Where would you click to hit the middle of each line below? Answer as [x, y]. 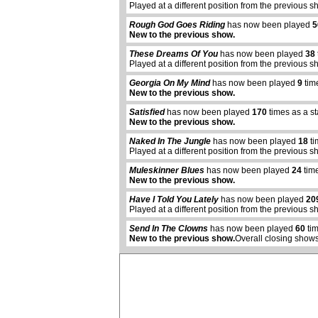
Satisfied [147, 113]
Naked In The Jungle [170, 142]
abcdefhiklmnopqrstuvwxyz [92, 182]
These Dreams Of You [174, 54]
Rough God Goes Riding [177, 25]
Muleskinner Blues [167, 171]
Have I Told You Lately [174, 200]
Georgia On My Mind [170, 83]
